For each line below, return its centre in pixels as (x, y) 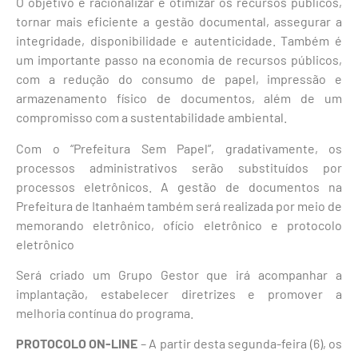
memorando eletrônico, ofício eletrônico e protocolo (179, 225)
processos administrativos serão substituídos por (179, 167)
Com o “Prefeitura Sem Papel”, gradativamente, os (179, 148)
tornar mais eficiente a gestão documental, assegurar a (179, 22)
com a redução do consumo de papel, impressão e (179, 79)
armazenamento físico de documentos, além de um (179, 98)
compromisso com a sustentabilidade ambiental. (151, 117)
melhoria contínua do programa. (105, 312)
